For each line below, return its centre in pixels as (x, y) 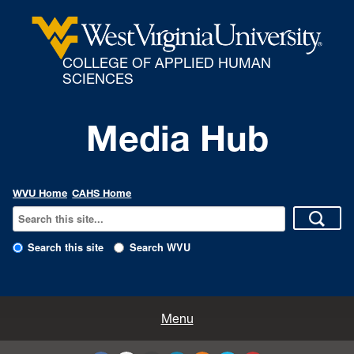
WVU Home (40, 194)
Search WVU (160, 248)
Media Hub (177, 138)
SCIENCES (98, 79)
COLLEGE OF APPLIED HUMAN (166, 63)
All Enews (40, 317)
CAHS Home (102, 194)
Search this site (66, 248)
